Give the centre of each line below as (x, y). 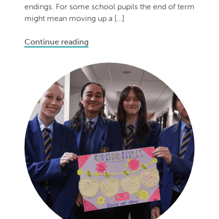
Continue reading (56, 42)
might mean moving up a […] (75, 18)
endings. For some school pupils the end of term (109, 6)
